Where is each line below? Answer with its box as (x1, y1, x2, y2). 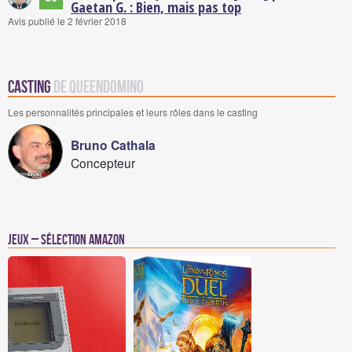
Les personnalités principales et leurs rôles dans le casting (8, 105, 258, 119)
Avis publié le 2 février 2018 (8, 14, 126, 27)
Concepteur (71, 154, 135, 171)
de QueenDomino (53, 78, 144, 97)
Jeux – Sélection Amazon (8, 232, 125, 248)
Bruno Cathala (71, 136, 156, 154)
